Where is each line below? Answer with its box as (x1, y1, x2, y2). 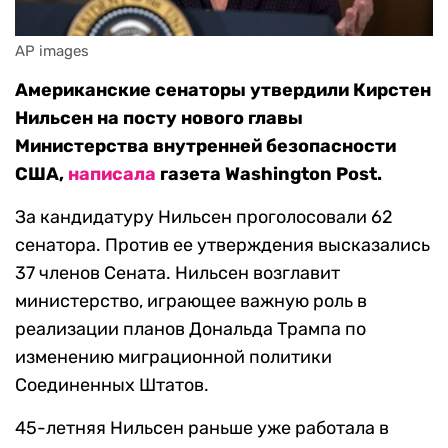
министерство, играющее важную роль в (15, 290, 367, 313)
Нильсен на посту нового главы (15, 107, 303, 130)
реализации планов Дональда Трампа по (15, 318, 366, 341)
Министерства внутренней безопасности (15, 135, 396, 158)
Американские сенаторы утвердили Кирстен (15, 79, 431, 102)
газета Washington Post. (156, 163, 382, 186)
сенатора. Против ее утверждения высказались (15, 234, 430, 257)
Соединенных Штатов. (15, 374, 209, 397)
